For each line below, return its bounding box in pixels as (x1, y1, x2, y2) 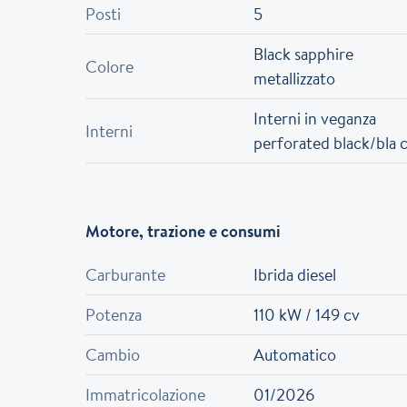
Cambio (85, 343, 141, 366)
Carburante (85, 263, 166, 286)
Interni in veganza (253, 107, 376, 130)
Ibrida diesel (253, 263, 336, 286)
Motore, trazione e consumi (85, 220, 282, 243)
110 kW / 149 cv (253, 303, 360, 326)
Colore (85, 55, 134, 78)
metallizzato (253, 67, 335, 90)
